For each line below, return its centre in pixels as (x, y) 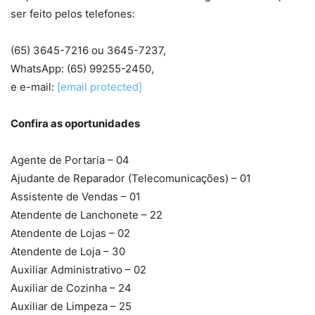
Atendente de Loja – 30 (68, 251)
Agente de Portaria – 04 (70, 160)
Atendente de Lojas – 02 (70, 233)
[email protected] (99, 86)
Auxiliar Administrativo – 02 (78, 269)
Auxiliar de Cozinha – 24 (71, 288)
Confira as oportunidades (75, 123)
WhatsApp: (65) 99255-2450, (82, 68)
